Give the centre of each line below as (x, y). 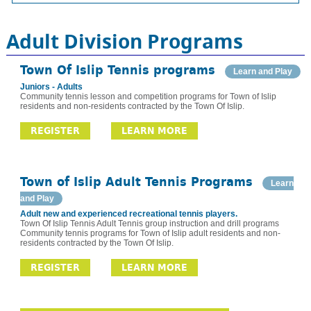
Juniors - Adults (51, 87)
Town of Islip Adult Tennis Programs (138, 182)
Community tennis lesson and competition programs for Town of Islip (148, 97)
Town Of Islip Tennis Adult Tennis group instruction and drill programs (149, 224)
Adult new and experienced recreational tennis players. (128, 214)
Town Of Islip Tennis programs (119, 70)
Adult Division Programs (124, 42)
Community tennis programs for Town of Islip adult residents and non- (150, 234)
